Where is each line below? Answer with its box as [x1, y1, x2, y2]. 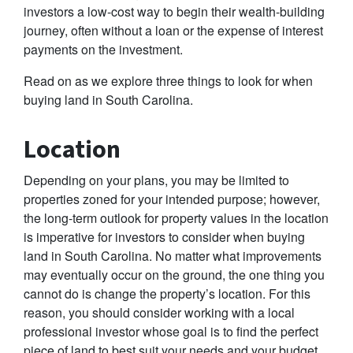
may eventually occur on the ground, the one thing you [24, 266, 325, 284]
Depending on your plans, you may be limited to [24, 171, 289, 190]
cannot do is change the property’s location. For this [24, 284, 310, 303]
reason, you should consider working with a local [24, 303, 295, 322]
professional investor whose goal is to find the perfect [24, 322, 318, 341]
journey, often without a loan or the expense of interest [24, 21, 323, 40]
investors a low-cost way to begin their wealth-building [24, 2, 325, 21]
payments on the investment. [24, 40, 186, 59]
